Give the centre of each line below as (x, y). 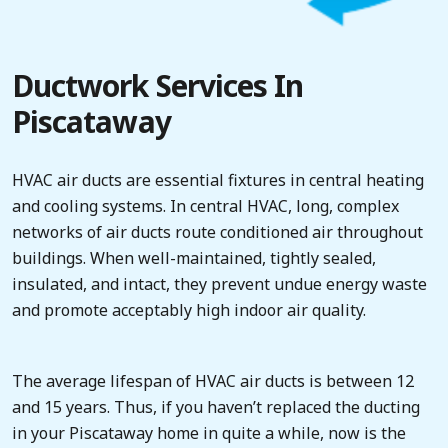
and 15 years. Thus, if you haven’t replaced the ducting (216, 407)
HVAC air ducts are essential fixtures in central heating (218, 180)
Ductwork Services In (158, 86)
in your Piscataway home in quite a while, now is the (209, 433)
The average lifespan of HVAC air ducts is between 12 (213, 381)
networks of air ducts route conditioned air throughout (217, 232)
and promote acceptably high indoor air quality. (189, 310)
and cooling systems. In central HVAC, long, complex (205, 206)
